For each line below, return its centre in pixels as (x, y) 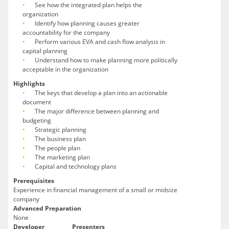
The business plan (60, 139)
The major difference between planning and (97, 111)
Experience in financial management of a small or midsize (95, 190)
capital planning (45, 51)
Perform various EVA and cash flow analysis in (100, 42)
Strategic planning (61, 130)
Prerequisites (34, 181)
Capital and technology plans (76, 167)
